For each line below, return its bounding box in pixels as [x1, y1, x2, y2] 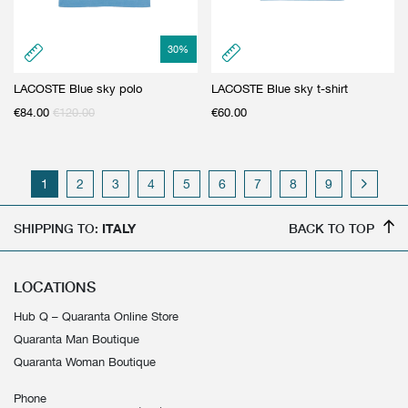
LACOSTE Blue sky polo [14, 81, 142, 96]
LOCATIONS [14, 278, 96, 295]
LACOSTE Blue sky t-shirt [210, 81, 348, 96]
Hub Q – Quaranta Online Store [14, 309, 178, 323]
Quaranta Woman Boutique [14, 354, 156, 369]
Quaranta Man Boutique [14, 331, 139, 346]
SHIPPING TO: [14, 219, 102, 236]
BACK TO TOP [288, 219, 374, 236]
